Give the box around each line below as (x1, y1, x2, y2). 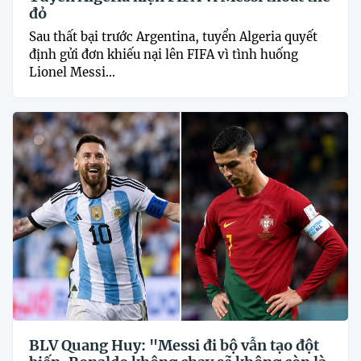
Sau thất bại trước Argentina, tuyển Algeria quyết (29, 28, 317, 44)
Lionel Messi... (29, 64, 115, 80)
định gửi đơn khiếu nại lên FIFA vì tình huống (29, 46, 298, 62)
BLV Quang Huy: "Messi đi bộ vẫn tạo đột (29, 336, 319, 355)
